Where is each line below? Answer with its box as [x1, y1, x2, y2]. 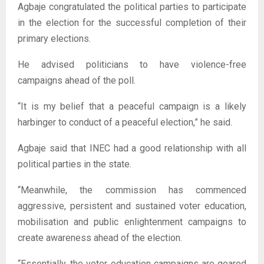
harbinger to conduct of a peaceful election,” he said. [18, 117, 232, 128]
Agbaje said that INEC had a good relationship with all [18, 143, 246, 154]
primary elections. [18, 33, 91, 44]
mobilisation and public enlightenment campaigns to [18, 216, 246, 227]
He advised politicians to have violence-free [18, 59, 246, 70]
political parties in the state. [18, 159, 131, 170]
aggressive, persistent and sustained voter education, [18, 200, 246, 212]
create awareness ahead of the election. [18, 232, 182, 243]
